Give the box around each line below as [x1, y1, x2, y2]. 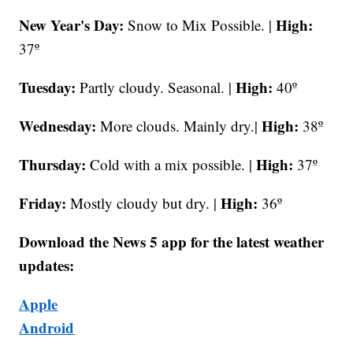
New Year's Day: [19, 13, 124, 35]
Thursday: [19, 153, 87, 175]
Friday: [19, 191, 67, 214]
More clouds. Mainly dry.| [96, 115, 262, 136]
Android [19, 316, 75, 338]
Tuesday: [19, 76, 76, 98]
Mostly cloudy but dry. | [66, 192, 221, 213]
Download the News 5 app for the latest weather [19, 230, 325, 252]
